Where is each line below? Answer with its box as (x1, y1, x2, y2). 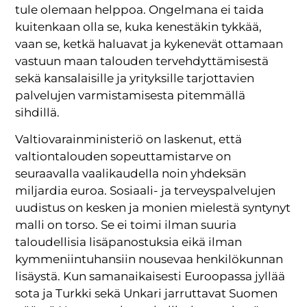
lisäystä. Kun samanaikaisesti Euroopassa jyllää (15, 269, 286, 284)
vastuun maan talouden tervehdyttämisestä (15, 54, 269, 69)
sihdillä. (15, 106, 60, 120)
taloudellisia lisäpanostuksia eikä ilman (15, 235, 243, 249)
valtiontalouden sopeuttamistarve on (15, 149, 232, 164)
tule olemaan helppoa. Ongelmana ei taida (15, 3, 265, 17)
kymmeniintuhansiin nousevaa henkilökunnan (15, 252, 284, 267)
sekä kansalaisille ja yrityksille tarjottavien (15, 71, 255, 86)
